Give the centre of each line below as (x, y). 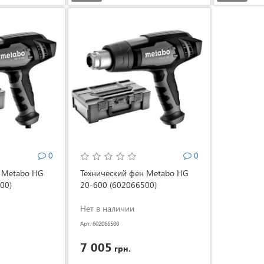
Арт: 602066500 (100, 224)
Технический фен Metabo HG (135, 173)
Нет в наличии (108, 209)
